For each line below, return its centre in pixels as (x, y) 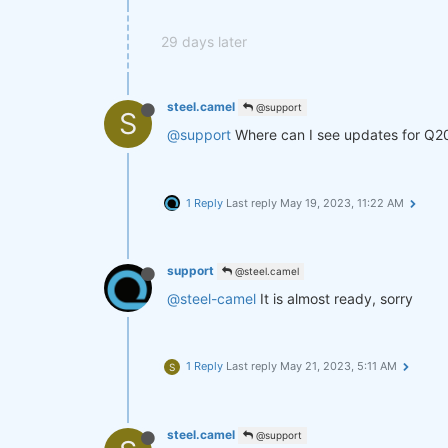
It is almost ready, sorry (334, 298)
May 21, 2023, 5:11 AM (338, 366)
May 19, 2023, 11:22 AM (342, 203)
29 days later (204, 41)
